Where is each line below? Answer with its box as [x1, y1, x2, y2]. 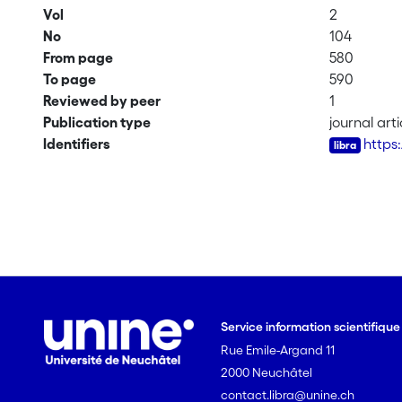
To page [42, 71, 96, 87]
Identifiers [42, 135, 110, 152]
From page [42, 49, 113, 66]
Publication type [42, 114, 151, 130]
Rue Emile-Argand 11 [221, 343, 336, 357]
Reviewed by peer [42, 92, 161, 109]
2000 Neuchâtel [221, 365, 313, 380]
